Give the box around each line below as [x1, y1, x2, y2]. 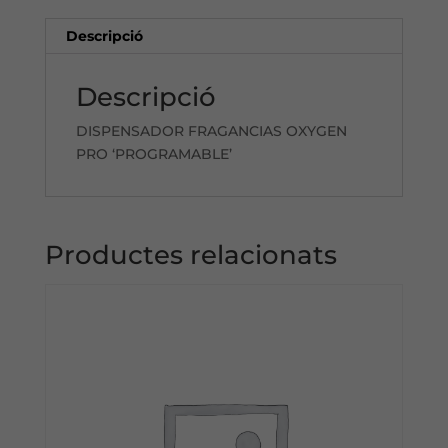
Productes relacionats [44, 239, 337, 272]
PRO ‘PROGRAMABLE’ [75, 145, 232, 164]
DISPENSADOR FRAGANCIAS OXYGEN [75, 122, 347, 141]
